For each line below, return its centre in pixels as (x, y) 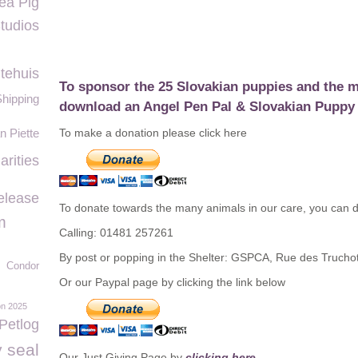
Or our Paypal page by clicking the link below (172, 282)
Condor (23, 266)
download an (101, 107)
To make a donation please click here (153, 133)
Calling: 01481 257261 (116, 233)
